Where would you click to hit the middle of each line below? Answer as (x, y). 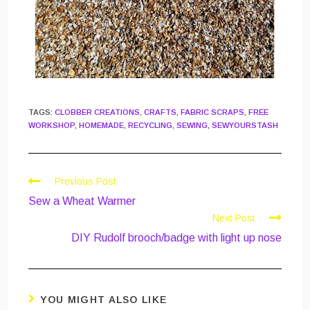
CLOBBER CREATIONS (98, 112)
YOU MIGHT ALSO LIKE (103, 300)
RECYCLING (151, 126)
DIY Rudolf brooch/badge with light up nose (176, 238)
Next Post (234, 218)
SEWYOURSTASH (245, 126)
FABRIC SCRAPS (213, 112)
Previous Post (86, 182)
